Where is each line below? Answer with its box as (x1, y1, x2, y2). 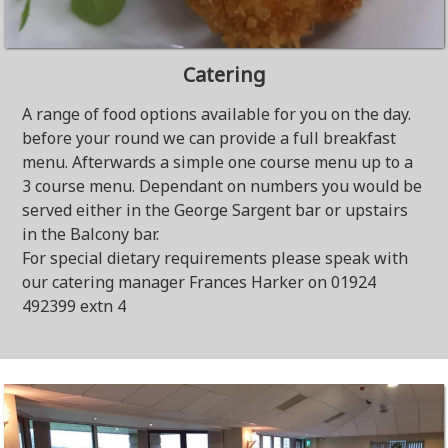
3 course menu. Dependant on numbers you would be (22, 175, 423, 197)
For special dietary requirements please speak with (22, 247, 409, 269)
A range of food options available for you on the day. (22, 103, 412, 125)
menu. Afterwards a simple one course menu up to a (22, 151, 414, 173)
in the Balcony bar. (22, 223, 160, 245)
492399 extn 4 (22, 295, 127, 317)
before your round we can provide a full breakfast (22, 127, 397, 149)
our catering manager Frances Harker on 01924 (22, 271, 377, 293)
